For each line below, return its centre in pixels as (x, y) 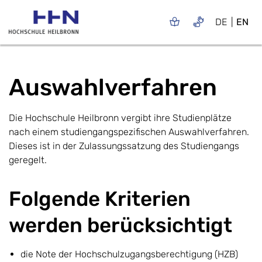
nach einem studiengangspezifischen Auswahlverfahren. (129, 132)
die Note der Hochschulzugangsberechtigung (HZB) (129, 254)
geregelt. (28, 160)
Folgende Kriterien (100, 199)
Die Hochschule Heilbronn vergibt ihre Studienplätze (120, 118)
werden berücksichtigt (120, 225)
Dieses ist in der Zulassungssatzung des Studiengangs (124, 146)
